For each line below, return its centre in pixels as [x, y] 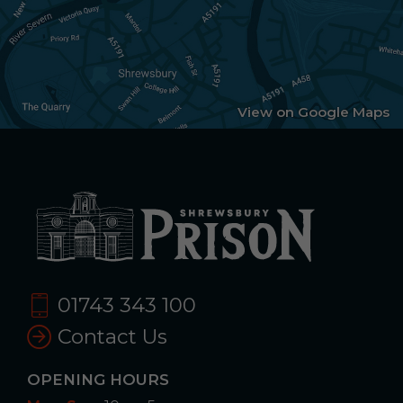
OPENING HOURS [98, 380]
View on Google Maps [313, 112]
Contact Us [110, 336]
